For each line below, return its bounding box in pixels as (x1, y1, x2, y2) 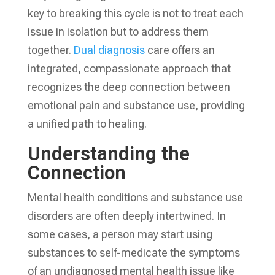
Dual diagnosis (73, 44, 147, 56)
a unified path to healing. (27, 117, 147, 130)
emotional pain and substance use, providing (27, 99, 245, 112)
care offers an (147, 44, 215, 56)
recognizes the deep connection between (27, 80, 230, 93)
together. (27, 44, 74, 56)
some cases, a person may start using (27, 228, 212, 241)
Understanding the (27, 142, 190, 165)
